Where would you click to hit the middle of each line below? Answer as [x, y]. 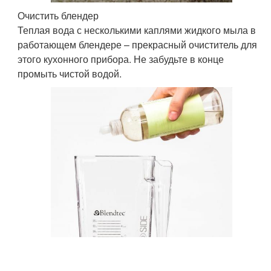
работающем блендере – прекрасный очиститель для [138, 44]
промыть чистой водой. [70, 73]
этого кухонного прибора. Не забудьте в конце [121, 59]
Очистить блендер [58, 15]
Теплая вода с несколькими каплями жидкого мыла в [137, 30]
